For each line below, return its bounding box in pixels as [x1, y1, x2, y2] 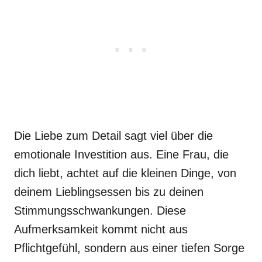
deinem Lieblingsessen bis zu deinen [14, 185, 204, 198]
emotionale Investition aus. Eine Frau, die [14, 148, 229, 161]
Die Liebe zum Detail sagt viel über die [14, 129, 213, 142]
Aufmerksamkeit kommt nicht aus [14, 223, 188, 236]
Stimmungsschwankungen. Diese [14, 204, 186, 217]
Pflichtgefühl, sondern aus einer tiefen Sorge [14, 242, 244, 254]
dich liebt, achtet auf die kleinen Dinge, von [14, 167, 236, 180]
